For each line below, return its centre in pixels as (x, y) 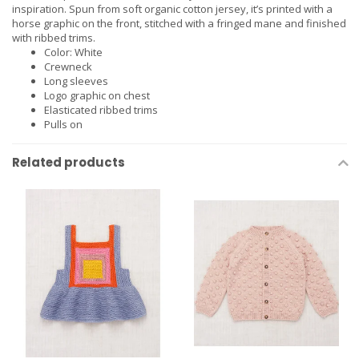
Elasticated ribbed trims (101, 110)
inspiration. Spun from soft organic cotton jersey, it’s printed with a (172, 9)
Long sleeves (76, 81)
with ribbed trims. (54, 38)
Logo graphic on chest (97, 96)
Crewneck (68, 67)
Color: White (73, 52)
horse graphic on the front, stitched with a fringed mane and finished (179, 24)
